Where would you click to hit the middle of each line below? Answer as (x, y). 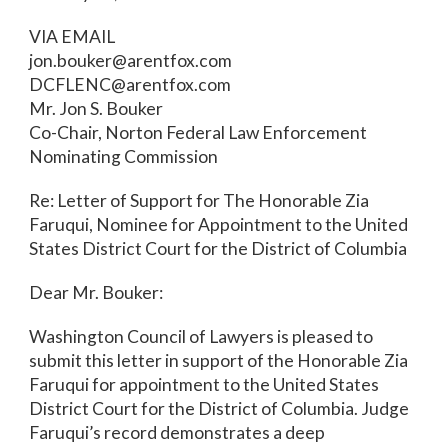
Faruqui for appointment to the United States (204, 384)
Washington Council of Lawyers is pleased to (201, 336)
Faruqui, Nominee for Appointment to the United (219, 224)
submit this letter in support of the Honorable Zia (219, 360)
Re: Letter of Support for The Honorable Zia (199, 200)
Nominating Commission (124, 156)
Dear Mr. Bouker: (96, 292)
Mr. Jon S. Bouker (96, 108)
